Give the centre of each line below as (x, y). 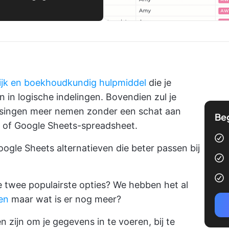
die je (159, 83)
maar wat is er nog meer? (65, 199)
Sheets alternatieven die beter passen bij (111, 148)
